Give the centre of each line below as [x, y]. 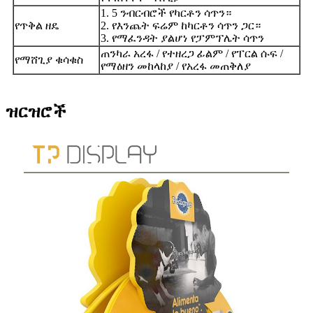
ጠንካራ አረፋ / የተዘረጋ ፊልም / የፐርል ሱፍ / [192, 53]
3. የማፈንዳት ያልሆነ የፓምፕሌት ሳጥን [182, 38]
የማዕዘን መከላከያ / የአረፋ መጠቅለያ [176, 66]
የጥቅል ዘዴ [37, 25]
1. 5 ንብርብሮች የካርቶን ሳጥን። [166, 13]
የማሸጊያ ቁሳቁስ [49, 59]
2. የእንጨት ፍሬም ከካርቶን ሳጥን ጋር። [181, 25]
